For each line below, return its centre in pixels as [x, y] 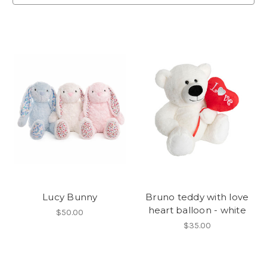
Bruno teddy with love [197, 197]
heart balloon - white [197, 210]
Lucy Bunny [70, 197]
